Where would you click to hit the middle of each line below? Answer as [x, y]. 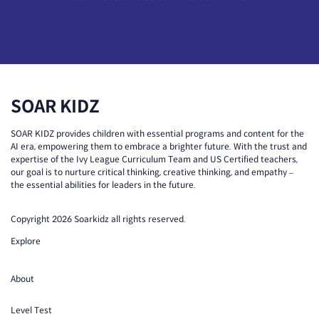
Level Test [31, 310]
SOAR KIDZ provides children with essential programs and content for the [157, 134]
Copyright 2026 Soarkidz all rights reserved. [98, 219]
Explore [26, 241]
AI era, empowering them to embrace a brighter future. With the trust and [159, 146]
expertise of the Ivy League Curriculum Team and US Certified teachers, [154, 159]
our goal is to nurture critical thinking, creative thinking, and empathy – [152, 172]
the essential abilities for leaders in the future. [103, 185]
